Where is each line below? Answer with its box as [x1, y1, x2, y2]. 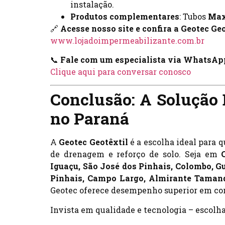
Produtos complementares [70, 11, 179, 22]
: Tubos [179, 11, 208, 22]
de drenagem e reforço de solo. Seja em [50, 149, 221, 160]
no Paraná [50, 107, 129, 130]
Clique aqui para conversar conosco [50, 66, 191, 77]
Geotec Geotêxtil [59, 137, 128, 148]
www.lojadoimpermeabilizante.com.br [50, 35, 204, 46]
